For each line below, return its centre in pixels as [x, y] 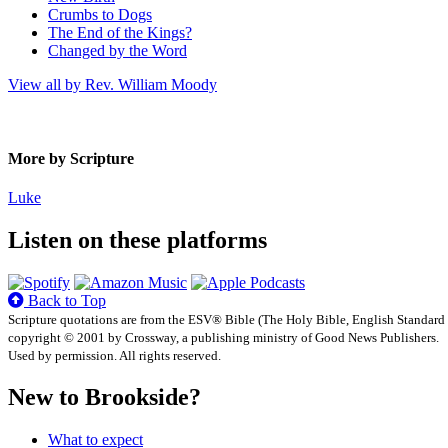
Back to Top [65, 300]
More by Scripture [71, 158]
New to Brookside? [104, 396]
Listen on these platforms [137, 239]
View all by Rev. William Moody [112, 85]
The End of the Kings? [120, 33]
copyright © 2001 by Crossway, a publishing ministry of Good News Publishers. [223, 337]
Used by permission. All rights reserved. [114, 355]
